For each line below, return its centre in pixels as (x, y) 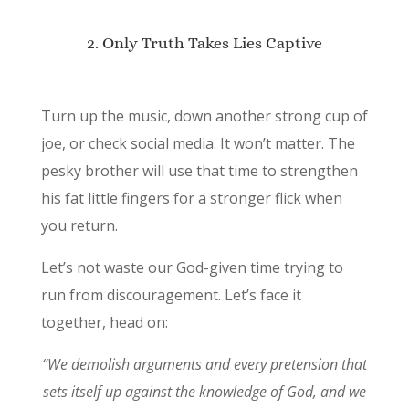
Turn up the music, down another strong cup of (204, 115)
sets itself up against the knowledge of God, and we (204, 391)
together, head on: (104, 322)
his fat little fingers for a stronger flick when (191, 198)
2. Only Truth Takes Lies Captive (204, 42)
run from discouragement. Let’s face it (171, 294)
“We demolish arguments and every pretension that (204, 364)
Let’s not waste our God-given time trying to (192, 267)
